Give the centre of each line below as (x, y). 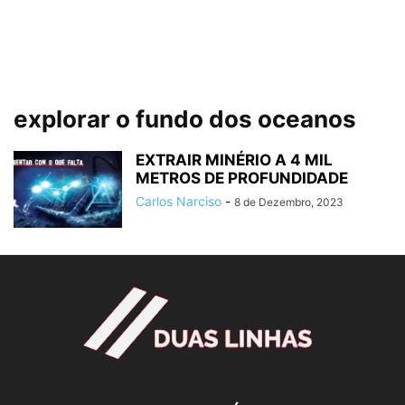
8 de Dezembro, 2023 (289, 202)
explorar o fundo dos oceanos (185, 119)
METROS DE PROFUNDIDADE (242, 178)
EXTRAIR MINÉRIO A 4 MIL (234, 160)
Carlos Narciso (179, 201)
